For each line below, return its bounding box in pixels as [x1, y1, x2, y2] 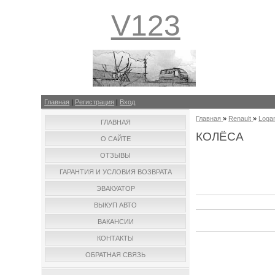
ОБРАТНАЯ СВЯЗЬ [85, 251, 146, 258]
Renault [228, 115, 252, 122]
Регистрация [75, 98, 115, 106]
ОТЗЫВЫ [100, 152, 131, 159]
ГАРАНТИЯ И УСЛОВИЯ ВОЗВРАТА [59, 168, 172, 176]
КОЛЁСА [196, 130, 244, 143]
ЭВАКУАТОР [96, 185, 135, 192]
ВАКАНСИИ [97, 218, 134, 225]
